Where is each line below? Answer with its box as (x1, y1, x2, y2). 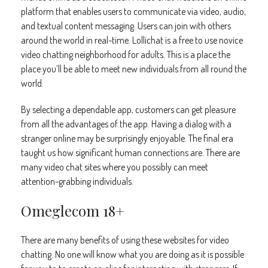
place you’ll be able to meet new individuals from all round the (21, 63, 246, 75)
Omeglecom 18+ (21, 201, 124, 220)
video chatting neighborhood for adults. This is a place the (21, 48, 230, 60)
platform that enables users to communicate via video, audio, (21, 5, 246, 17)
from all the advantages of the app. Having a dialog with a (21, 118, 232, 130)
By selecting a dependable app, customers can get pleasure (21, 103, 236, 115)
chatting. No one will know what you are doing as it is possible (21, 248, 244, 260)
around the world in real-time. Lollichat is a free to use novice (21, 34, 243, 46)
